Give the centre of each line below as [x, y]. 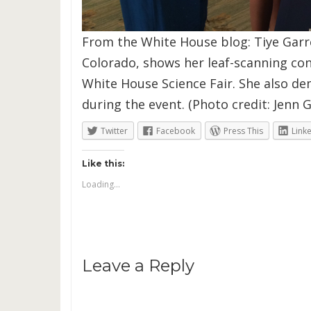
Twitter [114, 131]
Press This [243, 131]
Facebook [176, 131]
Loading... [101, 184]
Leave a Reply [138, 265]
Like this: [103, 163]
